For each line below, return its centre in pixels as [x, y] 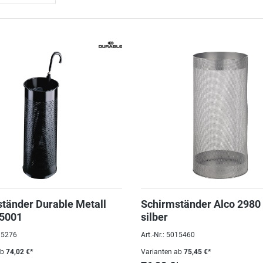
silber [154, 217]
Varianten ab [161, 252]
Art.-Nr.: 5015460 [168, 235]
